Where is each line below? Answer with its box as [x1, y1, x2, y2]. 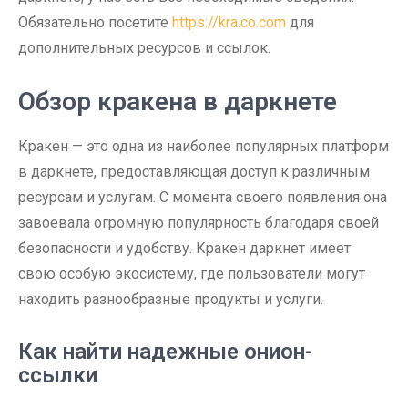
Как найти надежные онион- [18, 339, 312, 364]
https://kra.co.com [172, 14, 286, 31]
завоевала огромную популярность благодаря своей [18, 214, 379, 231]
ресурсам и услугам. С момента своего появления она [18, 189, 387, 206]
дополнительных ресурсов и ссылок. [18, 39, 270, 56]
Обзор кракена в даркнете [18, 87, 337, 117]
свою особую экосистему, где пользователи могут [18, 265, 365, 282]
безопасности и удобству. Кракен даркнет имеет [18, 240, 351, 257]
